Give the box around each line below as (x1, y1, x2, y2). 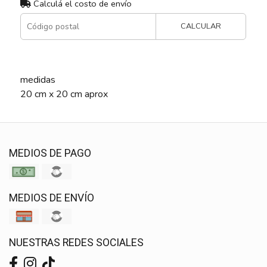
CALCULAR (181, 20, 222, 32)
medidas (20, 73, 55, 86)
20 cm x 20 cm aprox (20, 87, 108, 101)
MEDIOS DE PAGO (9, 145, 91, 161)
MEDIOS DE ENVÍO (9, 190, 94, 206)
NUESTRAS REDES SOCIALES (9, 235, 144, 250)
